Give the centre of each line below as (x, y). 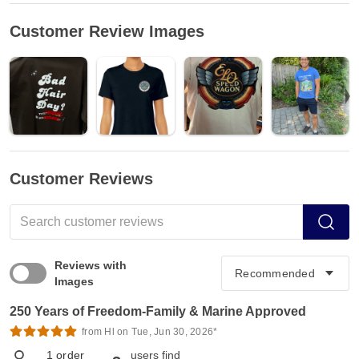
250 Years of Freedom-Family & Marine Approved (158, 312)
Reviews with (91, 266)
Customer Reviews (81, 179)
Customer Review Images (107, 32)
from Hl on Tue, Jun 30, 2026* (150, 332)
